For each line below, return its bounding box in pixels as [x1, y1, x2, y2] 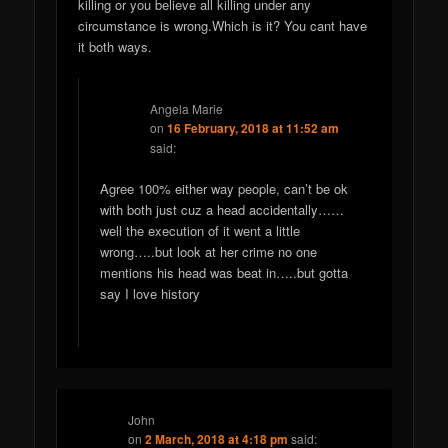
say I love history [100, 284, 201, 304]
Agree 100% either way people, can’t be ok [100, 179, 349, 199]
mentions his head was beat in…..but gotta [100, 263, 349, 283]
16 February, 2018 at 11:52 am [167, 119, 340, 138]
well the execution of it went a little [100, 221, 301, 241]
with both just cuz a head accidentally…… [100, 200, 345, 220]
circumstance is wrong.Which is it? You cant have [78, 16, 368, 36]
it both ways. [78, 37, 153, 57]
